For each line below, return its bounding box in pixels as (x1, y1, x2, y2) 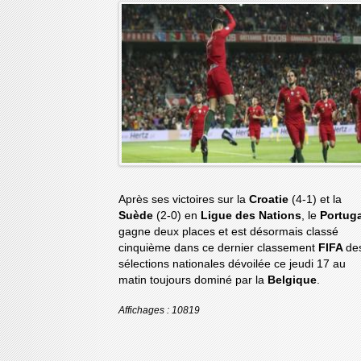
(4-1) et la (292, 193, 342, 205)
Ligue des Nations (201, 209, 301, 222)
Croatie (249, 193, 292, 205)
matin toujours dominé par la (118, 273, 268, 286)
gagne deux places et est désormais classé (118, 225, 338, 238)
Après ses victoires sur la (118, 193, 249, 205)
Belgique (268, 273, 317, 286)
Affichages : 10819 (118, 304, 200, 316)
